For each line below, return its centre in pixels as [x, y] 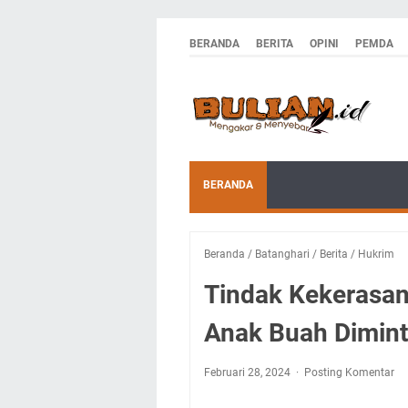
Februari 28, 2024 [249, 372]
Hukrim [376, 254]
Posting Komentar [349, 372]
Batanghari [282, 254]
